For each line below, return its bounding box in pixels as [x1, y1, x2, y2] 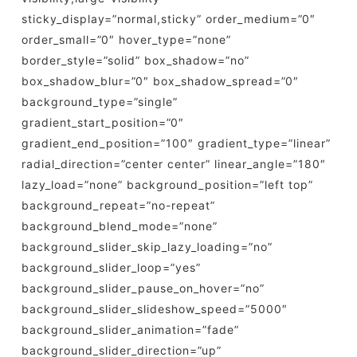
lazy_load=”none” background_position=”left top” [21, 178, 313, 191]
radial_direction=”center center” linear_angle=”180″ [21, 157, 326, 171]
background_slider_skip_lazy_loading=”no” [21, 240, 273, 253]
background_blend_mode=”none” [21, 219, 218, 233]
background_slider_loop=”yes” [21, 261, 201, 274]
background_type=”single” [21, 95, 178, 108]
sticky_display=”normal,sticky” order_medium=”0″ [21, 12, 316, 25]
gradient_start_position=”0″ [21, 116, 184, 129]
